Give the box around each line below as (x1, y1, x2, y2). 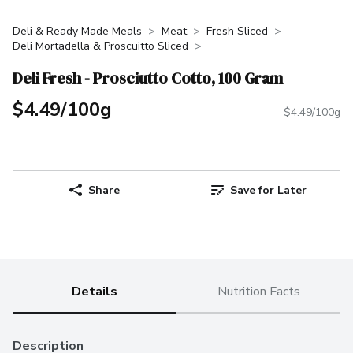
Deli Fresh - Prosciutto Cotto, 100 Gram (13, 66, 283, 89)
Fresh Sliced (206, 24, 268, 39)
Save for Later (229, 182, 307, 198)
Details (72, 283, 117, 301)
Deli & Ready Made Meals (13, 24, 142, 39)
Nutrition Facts (217, 283, 300, 301)
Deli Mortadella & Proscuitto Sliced (13, 39, 188, 54)
